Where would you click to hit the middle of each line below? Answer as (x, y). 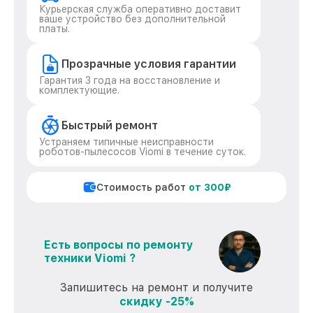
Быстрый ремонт (110, 125)
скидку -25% (156, 301)
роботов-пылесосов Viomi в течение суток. (143, 152)
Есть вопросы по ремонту (119, 245)
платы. (54, 29)
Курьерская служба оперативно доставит (140, 9)
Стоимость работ (142, 187)
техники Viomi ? (90, 258)
